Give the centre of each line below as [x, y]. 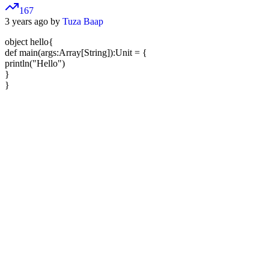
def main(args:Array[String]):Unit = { [76, 53]
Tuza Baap [83, 22]
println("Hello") [35, 64]
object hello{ [29, 42]
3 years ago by [34, 22]
